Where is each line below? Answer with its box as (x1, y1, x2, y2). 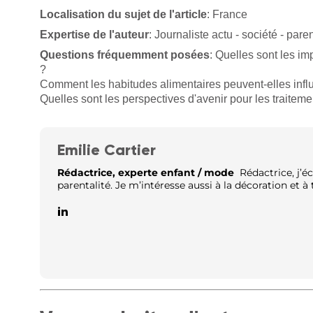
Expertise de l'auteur (40, 28, 149, 41)
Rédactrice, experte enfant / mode (57, 166, 234, 179)
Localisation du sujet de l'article (40, 8, 207, 20)
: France (207, 8, 247, 20)
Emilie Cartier (57, 140, 156, 159)
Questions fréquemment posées (40, 48, 210, 61)
